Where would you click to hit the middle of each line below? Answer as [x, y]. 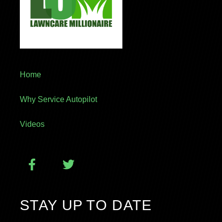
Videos [32, 124]
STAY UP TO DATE [86, 205]
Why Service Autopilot [58, 99]
